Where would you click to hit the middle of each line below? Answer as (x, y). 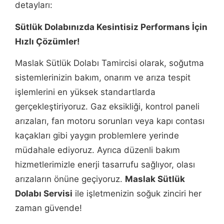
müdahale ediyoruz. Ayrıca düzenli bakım (97, 150)
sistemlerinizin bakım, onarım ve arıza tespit (103, 78)
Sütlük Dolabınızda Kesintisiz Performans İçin (111, 27)
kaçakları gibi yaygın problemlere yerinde (97, 136)
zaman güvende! (48, 208)
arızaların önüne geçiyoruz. (70, 179)
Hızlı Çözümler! (47, 41)
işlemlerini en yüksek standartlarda (85, 92)
